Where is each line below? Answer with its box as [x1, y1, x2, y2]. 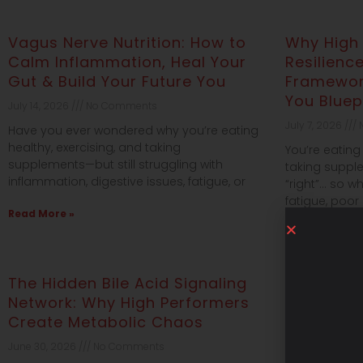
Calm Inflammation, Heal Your [8, 51, 246, 72]
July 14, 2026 [8, 98, 71, 113]
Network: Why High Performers [8, 292, 250, 313]
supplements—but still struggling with [8, 156, 223, 173]
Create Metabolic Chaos [8, 311, 203, 332]
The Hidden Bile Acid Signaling [8, 272, 247, 293]
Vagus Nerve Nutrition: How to [8, 32, 246, 53]
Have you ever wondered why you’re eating [8, 122, 258, 139]
